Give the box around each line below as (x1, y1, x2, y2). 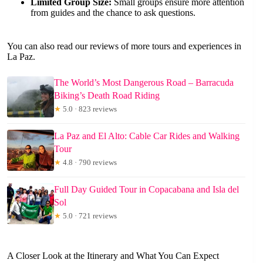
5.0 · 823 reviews (61, 104, 117, 114)
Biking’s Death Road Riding (54, 90, 160, 101)
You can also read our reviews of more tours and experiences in (7, 41, 241, 52)
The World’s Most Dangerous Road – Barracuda (54, 77, 234, 88)
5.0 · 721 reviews (61, 211, 117, 221)
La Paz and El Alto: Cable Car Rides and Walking (54, 131, 240, 141)
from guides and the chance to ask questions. (31, 8, 195, 18)
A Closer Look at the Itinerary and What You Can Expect (7, 251, 219, 261)
